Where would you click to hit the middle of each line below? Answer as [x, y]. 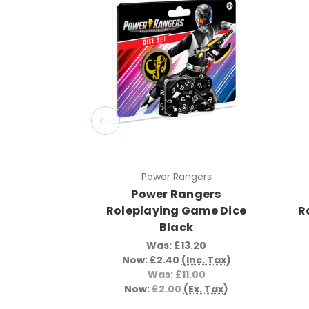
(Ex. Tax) [206, 289]
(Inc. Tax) [206, 260]
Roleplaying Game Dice [176, 210]
